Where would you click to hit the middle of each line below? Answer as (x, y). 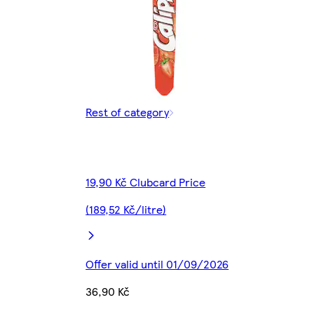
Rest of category (128, 111)
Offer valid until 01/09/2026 (157, 264)
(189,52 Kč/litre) (126, 209)
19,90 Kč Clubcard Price (146, 182)
